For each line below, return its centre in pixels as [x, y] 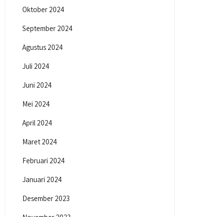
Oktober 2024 [44, 9]
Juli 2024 [36, 66]
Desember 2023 [46, 198]
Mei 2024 [36, 104]
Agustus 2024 [43, 47]
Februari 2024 [44, 161]
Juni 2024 [37, 85]
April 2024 [38, 123]
